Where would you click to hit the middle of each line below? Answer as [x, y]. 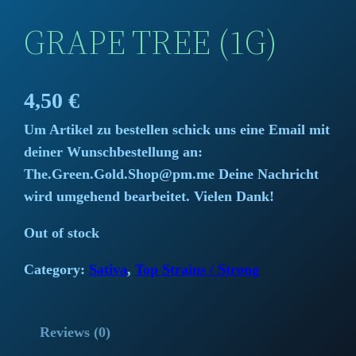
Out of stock [62, 232]
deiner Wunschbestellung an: [114, 151]
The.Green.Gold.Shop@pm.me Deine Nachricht [172, 174]
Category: [57, 269]
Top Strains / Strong [197, 269]
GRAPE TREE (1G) [151, 42]
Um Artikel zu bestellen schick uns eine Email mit [177, 129]
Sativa [108, 269]
